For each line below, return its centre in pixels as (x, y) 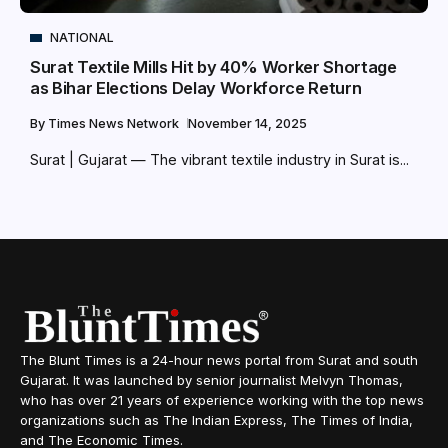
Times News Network (115, 124)
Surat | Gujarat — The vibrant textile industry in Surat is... (219, 160)
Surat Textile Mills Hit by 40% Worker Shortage (213, 67)
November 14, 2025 (247, 124)
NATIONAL (82, 38)
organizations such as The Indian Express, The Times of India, (216, 420)
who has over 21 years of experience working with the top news (222, 400)
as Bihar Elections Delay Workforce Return (196, 88)
